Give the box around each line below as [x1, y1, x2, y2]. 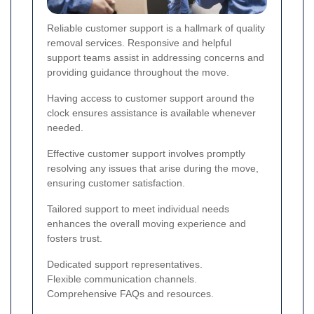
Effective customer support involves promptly [47, 147, 245, 159]
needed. [47, 121, 83, 133]
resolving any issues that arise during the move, [47, 162, 259, 174]
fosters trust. [47, 232, 102, 244]
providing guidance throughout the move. [47, 66, 229, 78]
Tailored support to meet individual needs [47, 203, 229, 214]
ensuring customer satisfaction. [47, 177, 185, 189]
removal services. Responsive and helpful [47, 36, 231, 48]
